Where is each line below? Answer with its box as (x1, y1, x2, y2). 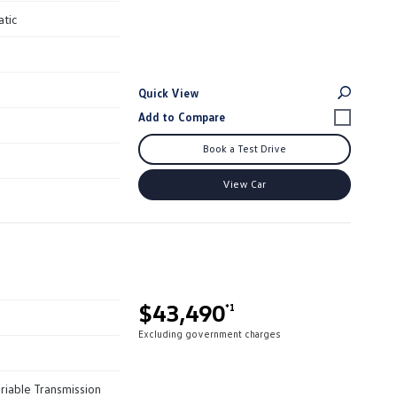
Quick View (137, 85, 200, 100)
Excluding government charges (137, 327, 281, 339)
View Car (222, 176, 266, 191)
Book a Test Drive (202, 141, 286, 155)
